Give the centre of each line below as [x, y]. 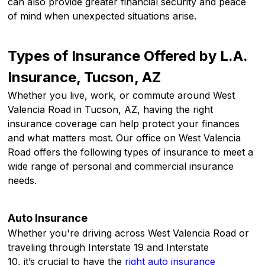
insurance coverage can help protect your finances [124, 124]
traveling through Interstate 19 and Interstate [109, 248]
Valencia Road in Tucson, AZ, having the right [111, 110]
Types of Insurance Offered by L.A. [128, 56]
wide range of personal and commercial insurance [121, 167]
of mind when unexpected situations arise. [102, 16]
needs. [24, 181]
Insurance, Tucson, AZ [85, 77]
